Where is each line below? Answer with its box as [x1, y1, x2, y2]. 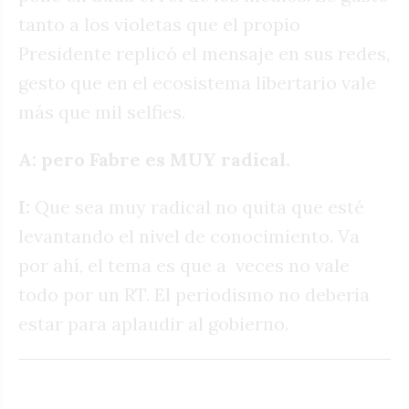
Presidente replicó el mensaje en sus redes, [18, 42, 390, 66]
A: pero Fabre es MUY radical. [18, 148, 290, 172]
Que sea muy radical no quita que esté [30, 195, 364, 219]
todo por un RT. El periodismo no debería [18, 283, 370, 307]
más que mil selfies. [18, 100, 185, 124]
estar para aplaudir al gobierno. [18, 312, 288, 336]
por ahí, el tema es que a [18, 254, 226, 278]
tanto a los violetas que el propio [18, 13, 300, 37]
